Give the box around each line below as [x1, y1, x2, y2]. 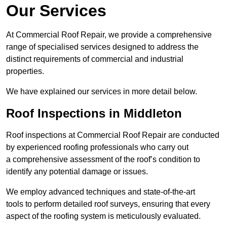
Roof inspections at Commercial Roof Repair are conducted [6, 131, 219, 140]
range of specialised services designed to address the [6, 43, 199, 52]
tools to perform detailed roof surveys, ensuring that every [6, 200, 210, 209]
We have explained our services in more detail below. [6, 87, 197, 96]
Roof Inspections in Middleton [6, 106, 182, 121]
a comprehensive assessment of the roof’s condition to [6, 155, 200, 164]
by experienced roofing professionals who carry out [6, 143, 188, 152]
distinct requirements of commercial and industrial [6, 55, 183, 64]
